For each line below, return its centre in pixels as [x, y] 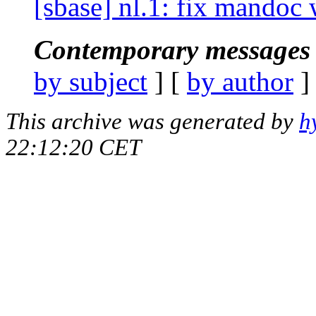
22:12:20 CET [73, 147]
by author [240, 81]
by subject [91, 81]
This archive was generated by [152, 121]
